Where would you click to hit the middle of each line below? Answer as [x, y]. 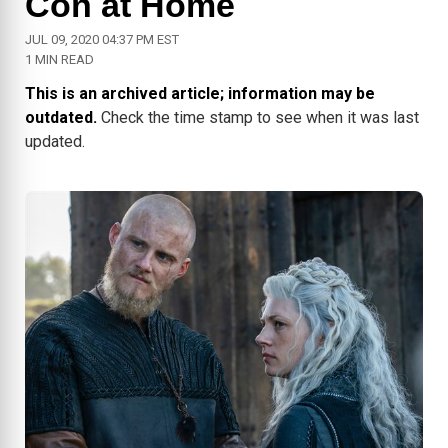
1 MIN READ [59, 60]
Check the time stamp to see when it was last [258, 118]
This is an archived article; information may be [200, 94]
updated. [55, 142]
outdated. [61, 118]
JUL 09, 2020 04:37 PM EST [102, 40]
